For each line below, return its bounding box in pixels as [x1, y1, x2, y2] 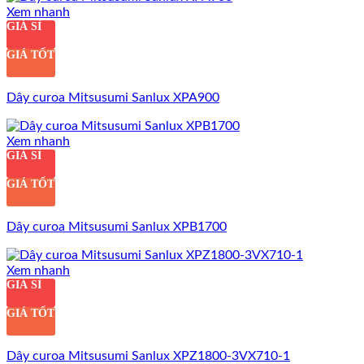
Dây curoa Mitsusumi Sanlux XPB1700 [6, 219, 227, 233]
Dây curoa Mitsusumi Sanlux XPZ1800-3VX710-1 [6, 349, 290, 362]
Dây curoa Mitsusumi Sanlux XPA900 [6, 90, 219, 104]
